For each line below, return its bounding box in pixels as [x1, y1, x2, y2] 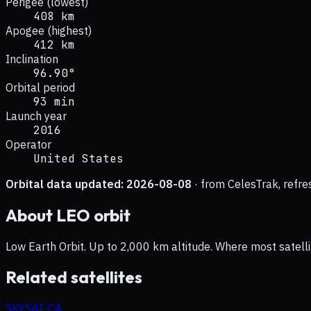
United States [33, 151, 124, 166]
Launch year [6, 108, 67, 123]
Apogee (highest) [6, 23, 92, 37]
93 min [33, 94, 75, 109]
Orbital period [6, 80, 75, 94]
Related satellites [6, 267, 142, 288]
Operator [6, 137, 51, 151]
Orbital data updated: [6, 176, 126, 191]
